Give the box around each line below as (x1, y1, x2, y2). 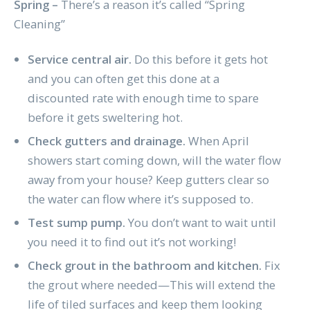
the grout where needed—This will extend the (27, 276, 275, 293)
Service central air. (27, 51, 131, 68)
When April (185, 133, 249, 149)
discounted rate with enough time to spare (27, 90, 259, 107)
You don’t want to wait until (125, 215, 276, 231)
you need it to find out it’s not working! (27, 234, 236, 250)
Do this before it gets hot (131, 51, 268, 68)
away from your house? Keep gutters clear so (27, 172, 269, 188)
